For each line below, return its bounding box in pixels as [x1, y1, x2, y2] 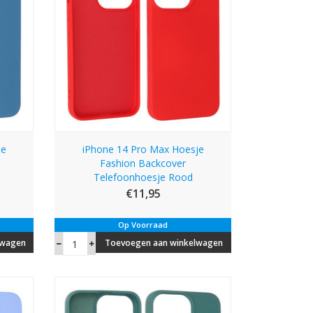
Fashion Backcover [100, 156, 187, 170]
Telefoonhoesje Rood [93, 170, 193, 184]
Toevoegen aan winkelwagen [105, 237, 224, 249]
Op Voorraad [118, 219, 168, 231]
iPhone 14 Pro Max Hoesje [82, 143, 204, 156]
